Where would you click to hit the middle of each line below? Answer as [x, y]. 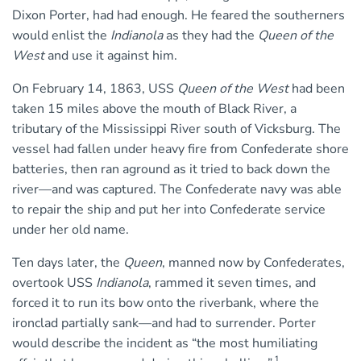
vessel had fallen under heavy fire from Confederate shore [180, 149]
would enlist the [61, 36]
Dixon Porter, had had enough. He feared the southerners [178, 16]
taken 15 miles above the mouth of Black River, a [154, 109]
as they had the [210, 36]
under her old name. [71, 230]
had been [317, 89]
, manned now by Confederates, [253, 263]
